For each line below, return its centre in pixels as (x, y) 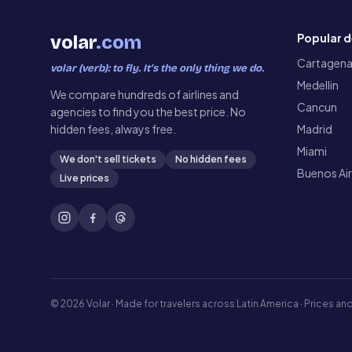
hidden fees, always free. (113, 129)
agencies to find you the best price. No (148, 112)
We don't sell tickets (108, 159)
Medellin (317, 85)
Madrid (314, 129)
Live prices (84, 178)
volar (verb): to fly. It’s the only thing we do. (157, 68)
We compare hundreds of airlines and (145, 94)
